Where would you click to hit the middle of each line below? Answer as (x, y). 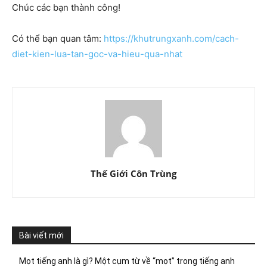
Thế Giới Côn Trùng (133, 174)
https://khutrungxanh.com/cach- (171, 39)
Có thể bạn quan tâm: (58, 39)
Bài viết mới (41, 236)
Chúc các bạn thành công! (66, 8)
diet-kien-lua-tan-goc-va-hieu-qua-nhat (97, 54)
